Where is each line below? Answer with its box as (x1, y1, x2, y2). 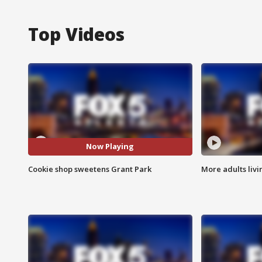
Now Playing (86, 141, 135, 152)
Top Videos (28, 22, 125, 46)
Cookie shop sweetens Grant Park (28, 163, 151, 174)
